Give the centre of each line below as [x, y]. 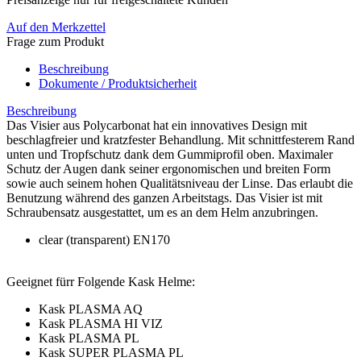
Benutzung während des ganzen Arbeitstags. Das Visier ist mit [164, 197]
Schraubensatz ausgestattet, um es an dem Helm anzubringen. [162, 212]
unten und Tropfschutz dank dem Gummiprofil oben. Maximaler [170, 154]
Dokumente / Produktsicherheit [118, 83]
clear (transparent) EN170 [106, 239]
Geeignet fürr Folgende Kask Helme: [101, 281]
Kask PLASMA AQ [91, 309]
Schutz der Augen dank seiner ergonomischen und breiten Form [168, 168]
